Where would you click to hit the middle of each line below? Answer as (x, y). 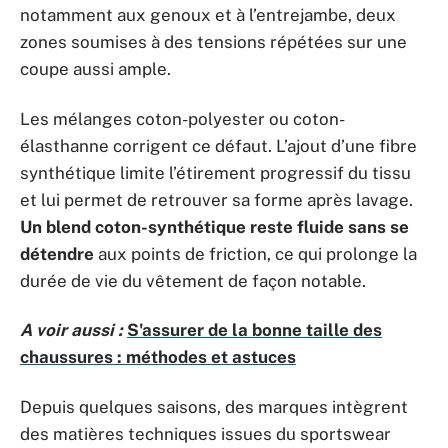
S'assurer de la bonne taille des (254, 330)
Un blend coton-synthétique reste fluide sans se (214, 226)
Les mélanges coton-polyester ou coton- (182, 118)
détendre (57, 253)
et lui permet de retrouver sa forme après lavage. (216, 199)
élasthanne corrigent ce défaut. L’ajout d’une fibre (218, 145)
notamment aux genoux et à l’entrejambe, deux (208, 15)
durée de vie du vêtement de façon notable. (193, 280)
